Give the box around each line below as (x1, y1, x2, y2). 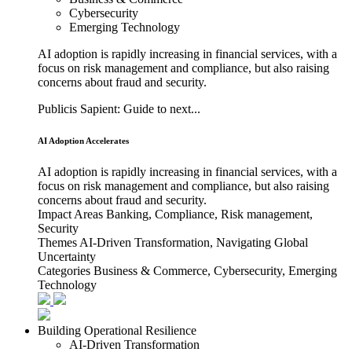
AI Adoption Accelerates (38, 135, 129, 145)
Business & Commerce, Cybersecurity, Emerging (93, 263, 337, 277)
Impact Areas (38, 207, 103, 221)
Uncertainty (38, 249, 96, 263)
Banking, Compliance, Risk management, (106, 207, 313, 221)
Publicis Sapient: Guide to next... (38, 101, 200, 115)
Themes (38, 235, 77, 249)
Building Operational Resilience (38, 323, 196, 337)
